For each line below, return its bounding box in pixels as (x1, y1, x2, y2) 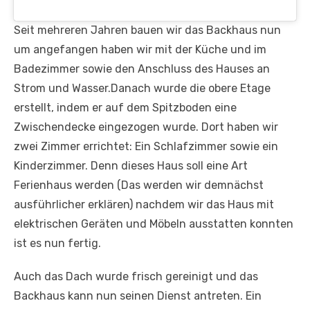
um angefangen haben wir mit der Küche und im (14, 43, 266, 56)
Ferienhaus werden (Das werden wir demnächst (14, 179, 264, 192)
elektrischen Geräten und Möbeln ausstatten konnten (14, 217, 293, 230)
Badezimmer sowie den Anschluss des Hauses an (14, 62, 270, 75)
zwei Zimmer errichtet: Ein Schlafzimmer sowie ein (14, 140, 278, 153)
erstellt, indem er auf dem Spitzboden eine (14, 101, 237, 114)
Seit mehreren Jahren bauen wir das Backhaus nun (14, 24, 281, 37)
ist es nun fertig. (14, 237, 101, 250)
